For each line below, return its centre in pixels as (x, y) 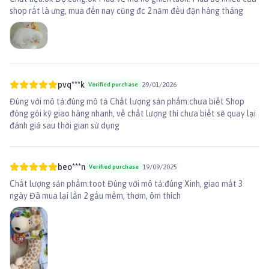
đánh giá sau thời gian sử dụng (65, 125)
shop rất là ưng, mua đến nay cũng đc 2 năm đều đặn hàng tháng (126, 11)
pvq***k (71, 84)
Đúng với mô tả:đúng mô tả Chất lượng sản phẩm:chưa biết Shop (127, 101)
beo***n (71, 167)
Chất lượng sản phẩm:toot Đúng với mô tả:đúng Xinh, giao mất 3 (126, 183)
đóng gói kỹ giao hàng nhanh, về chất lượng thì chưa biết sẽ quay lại (133, 113)
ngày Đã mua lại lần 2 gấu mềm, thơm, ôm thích (95, 195)
